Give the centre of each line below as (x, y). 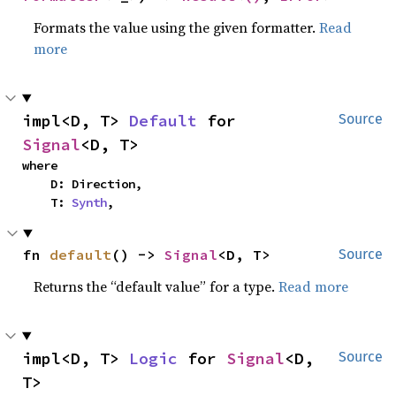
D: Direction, (36, 183)
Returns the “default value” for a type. (156, 286)
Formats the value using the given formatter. (177, 27)
